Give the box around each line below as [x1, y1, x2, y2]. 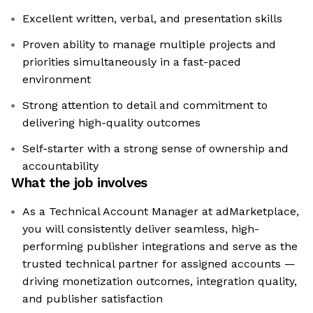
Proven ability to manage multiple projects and [22, 38, 276, 52]
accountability [22, 159, 99, 173]
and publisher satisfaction [22, 292, 163, 306]
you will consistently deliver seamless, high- [22, 222, 259, 236]
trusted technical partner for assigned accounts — [22, 257, 296, 271]
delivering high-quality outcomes [22, 116, 201, 130]
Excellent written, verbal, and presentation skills [22, 12, 282, 26]
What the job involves [11, 175, 147, 191]
